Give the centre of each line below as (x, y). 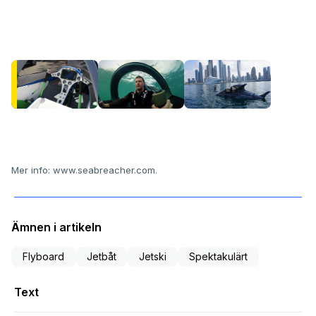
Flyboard (43, 257)
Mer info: (32, 170)
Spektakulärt (218, 257)
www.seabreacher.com (104, 170)
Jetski (153, 257)
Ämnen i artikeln (56, 227)
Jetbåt (102, 257)
